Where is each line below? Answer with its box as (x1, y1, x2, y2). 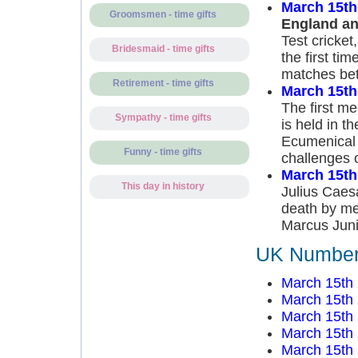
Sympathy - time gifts (114, 113, 212, 122)
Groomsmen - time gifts (109, 10, 217, 19)
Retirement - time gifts (112, 78, 214, 88)
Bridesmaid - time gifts (111, 44, 215, 54)
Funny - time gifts (124, 147, 202, 157)
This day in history (121, 181, 205, 191)
